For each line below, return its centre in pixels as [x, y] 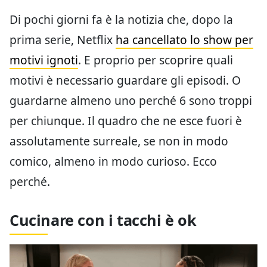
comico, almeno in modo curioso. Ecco [113, 161]
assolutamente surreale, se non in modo [119, 141]
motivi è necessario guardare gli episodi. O [125, 80]
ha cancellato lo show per [184, 39]
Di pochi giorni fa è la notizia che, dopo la [121, 19]
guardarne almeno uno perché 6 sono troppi [131, 100]
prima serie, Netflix [63, 39]
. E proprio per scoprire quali [156, 60]
